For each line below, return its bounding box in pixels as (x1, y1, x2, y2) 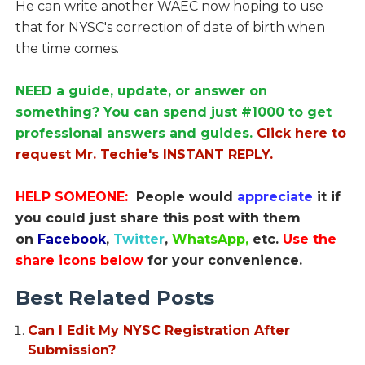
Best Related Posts (15, 285, 214, 310)
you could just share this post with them (15, 209, 301, 226)
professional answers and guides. (15, 125, 257, 141)
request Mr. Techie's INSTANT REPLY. (15, 146, 273, 162)
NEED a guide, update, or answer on (15, 82, 267, 99)
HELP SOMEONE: (15, 188, 136, 204)
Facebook (37, 231, 106, 247)
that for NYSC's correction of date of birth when (15, 19, 325, 35)
